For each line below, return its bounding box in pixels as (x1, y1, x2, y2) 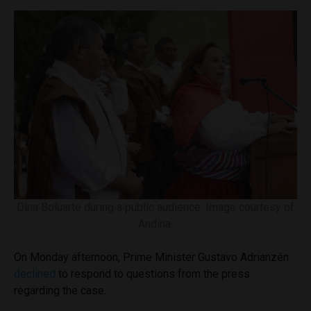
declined (14, 267, 56, 280)
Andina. (138, 217, 173, 230)
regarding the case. (14, 283, 106, 297)
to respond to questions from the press (56, 267, 250, 280)
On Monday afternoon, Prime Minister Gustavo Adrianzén (14, 250, 289, 264)
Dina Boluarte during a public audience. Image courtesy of (17, 200, 294, 214)
